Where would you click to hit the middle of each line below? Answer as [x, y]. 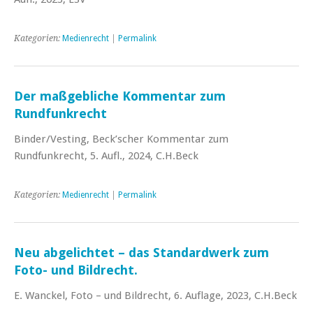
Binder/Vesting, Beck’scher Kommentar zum [121, 139]
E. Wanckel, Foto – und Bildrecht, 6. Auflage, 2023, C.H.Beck [155, 295]
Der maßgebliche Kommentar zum [120, 96]
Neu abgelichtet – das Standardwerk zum [141, 252]
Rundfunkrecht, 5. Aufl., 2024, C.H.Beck [106, 155]
